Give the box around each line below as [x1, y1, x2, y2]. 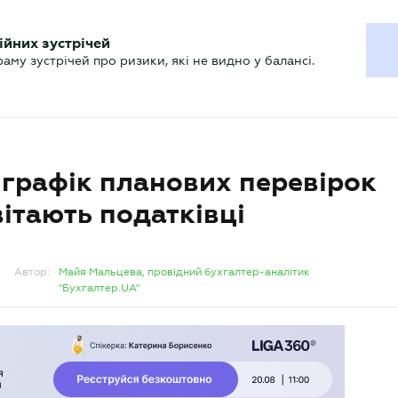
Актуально [36, 51, 103, 65]
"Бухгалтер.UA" [59, 282, 139, 294]
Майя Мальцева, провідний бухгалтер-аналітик [59, 266, 310, 278]
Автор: [14, 266, 50, 278]
